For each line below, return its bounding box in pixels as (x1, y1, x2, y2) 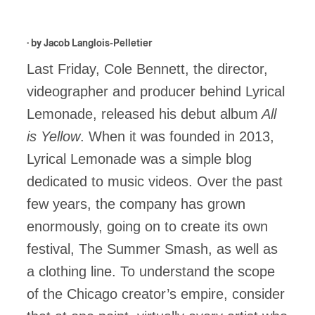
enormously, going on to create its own (27, 219, 268, 234)
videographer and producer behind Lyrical (27, 84, 285, 99)
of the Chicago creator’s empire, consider (27, 286, 285, 302)
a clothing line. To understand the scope (27, 264, 275, 279)
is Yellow (27, 129, 80, 144)
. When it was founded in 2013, (80, 129, 274, 144)
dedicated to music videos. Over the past (27, 174, 283, 189)
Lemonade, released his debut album (27, 106, 258, 122)
